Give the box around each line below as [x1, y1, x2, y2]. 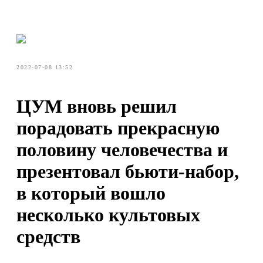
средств [16, 226, 80, 248]
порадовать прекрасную [16, 117, 220, 139]
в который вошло [16, 183, 166, 204]
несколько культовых [16, 204, 200, 226]
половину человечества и [16, 139, 228, 161]
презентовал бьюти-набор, [16, 161, 239, 183]
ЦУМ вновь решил [16, 96, 177, 117]
